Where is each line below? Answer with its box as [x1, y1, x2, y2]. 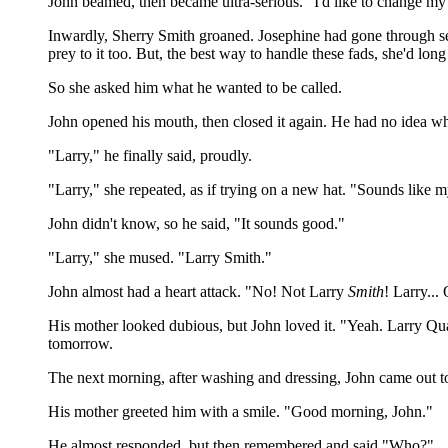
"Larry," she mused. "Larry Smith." [48, 249, 272, 266]
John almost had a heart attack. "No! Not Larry [48, 283, 348, 300]
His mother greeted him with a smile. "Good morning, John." [48, 403, 433, 420]
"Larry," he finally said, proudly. [48, 147, 252, 164]
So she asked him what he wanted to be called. [48, 79, 342, 96]
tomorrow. [48, 335, 113, 352]
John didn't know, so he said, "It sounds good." [48, 215, 345, 232]
